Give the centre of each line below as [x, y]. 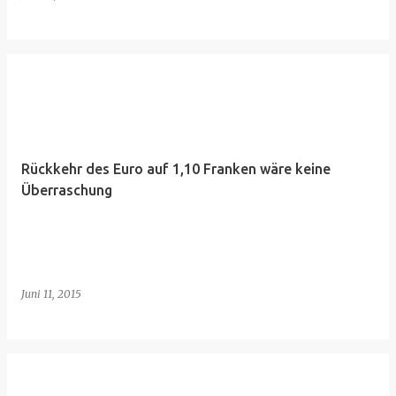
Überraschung [67, 190]
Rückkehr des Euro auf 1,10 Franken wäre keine [176, 169]
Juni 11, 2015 [51, 294]
